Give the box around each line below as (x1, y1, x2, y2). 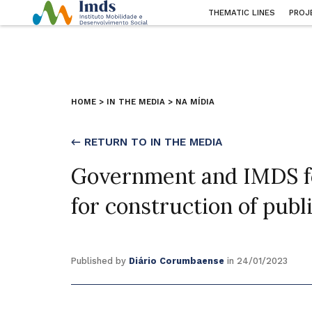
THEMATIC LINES (208, 8, 275, 18)
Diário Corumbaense (128, 255, 224, 266)
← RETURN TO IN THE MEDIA (70, 136, 222, 149)
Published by (70, 255, 129, 266)
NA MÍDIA (175, 96, 214, 107)
